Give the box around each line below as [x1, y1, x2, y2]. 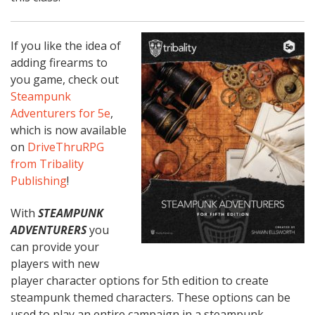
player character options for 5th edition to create [11, 273, 269, 289]
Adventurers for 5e [11, 105, 110, 122]
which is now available [11, 122, 127, 139]
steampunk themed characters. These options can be [11, 290, 290, 306]
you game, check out [11, 72, 119, 88]
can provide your [11, 239, 99, 255]
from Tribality [11, 156, 84, 172]
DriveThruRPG [27, 139, 104, 155]
